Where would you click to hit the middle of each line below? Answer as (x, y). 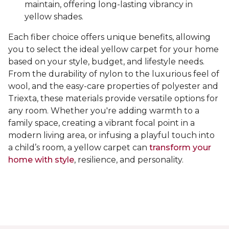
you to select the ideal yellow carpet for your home (113, 50)
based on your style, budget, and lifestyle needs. (106, 62)
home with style (41, 160)
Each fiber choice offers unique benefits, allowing (109, 37)
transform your (180, 148)
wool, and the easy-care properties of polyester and (113, 86)
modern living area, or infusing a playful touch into (111, 135)
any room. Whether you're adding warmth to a (104, 111)
